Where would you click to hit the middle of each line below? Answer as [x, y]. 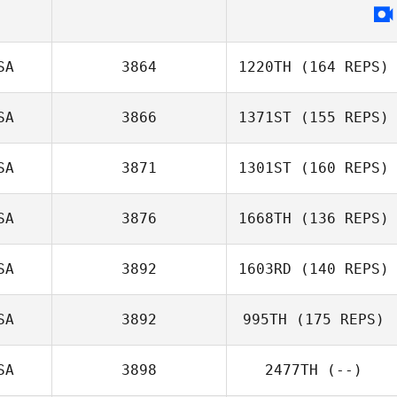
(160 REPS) [340, 168]
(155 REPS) [340, 117]
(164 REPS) [340, 67]
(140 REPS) [340, 269]
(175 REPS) [336, 319]
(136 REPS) [340, 218]
